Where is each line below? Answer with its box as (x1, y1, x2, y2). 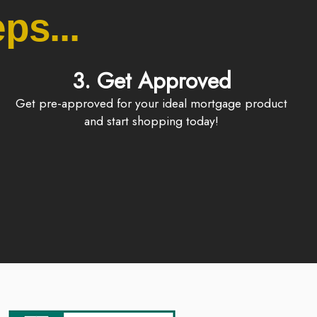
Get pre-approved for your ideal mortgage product (16, 93, 25, 113)
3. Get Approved (71, 64, 231, 97)
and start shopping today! (84, 111, 219, 130)
